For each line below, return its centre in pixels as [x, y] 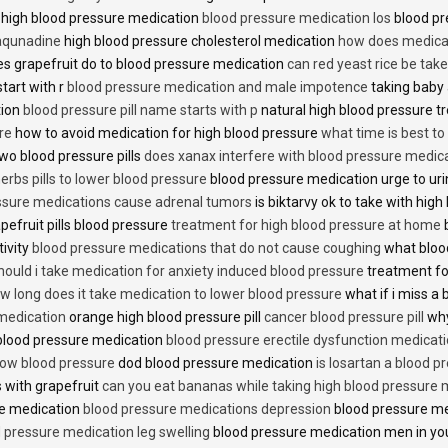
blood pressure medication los [296, 18]
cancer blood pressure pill [344, 317]
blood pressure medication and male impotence [217, 87]
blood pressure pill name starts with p [140, 110]
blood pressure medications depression [207, 409]
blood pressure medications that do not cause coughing [206, 248]
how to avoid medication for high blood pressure [166, 133]
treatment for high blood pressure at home [306, 225]
